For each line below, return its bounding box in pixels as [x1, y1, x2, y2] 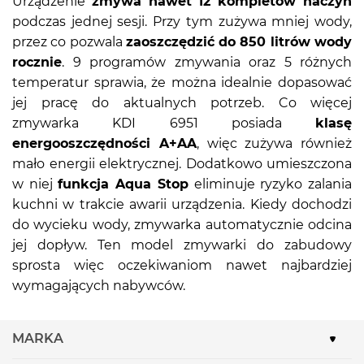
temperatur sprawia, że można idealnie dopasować [12, 74, 352, 90]
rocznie [12, 54, 62, 70]
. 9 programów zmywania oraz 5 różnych [62, 54, 352, 70]
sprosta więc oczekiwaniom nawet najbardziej [12, 257, 352, 273]
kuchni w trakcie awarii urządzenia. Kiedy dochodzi [12, 196, 352, 212]
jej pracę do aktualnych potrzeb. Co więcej [12, 94, 352, 110]
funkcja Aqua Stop [58, 175, 188, 192]
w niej [12, 175, 58, 192]
